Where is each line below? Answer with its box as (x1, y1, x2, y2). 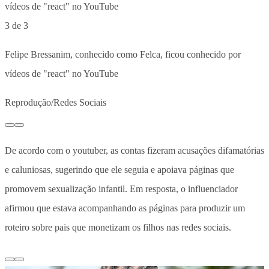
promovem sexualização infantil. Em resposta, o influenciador (5, 183, 238, 194)
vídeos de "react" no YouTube (5, 68, 118, 79)
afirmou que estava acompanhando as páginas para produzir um (5, 202, 245, 213)
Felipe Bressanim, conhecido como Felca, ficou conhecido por (5, 49, 241, 59)
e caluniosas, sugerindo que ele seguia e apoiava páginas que (5, 164, 234, 175)
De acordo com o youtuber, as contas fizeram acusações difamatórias (5, 145, 264, 156)
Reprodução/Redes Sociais (5, 97, 106, 107)
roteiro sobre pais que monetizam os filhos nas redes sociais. (5, 222, 231, 232)
